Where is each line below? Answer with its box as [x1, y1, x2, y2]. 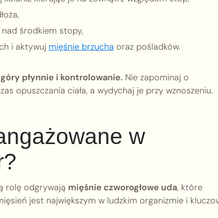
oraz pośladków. [114, 41, 180, 53]
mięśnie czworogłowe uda [68, 181, 177, 193]
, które [177, 181, 202, 193]
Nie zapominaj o [123, 72, 189, 83]
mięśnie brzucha [49, 41, 114, 53]
